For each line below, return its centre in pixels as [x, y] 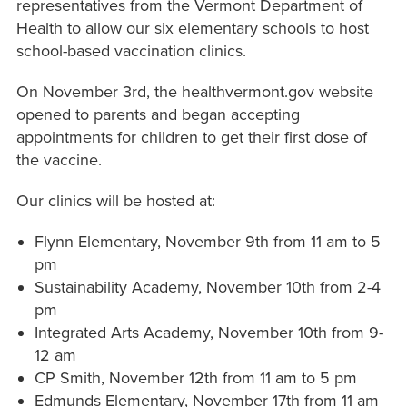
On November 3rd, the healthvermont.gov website [194, 92]
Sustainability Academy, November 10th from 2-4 [207, 288]
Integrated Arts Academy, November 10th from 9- [208, 333]
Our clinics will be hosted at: [118, 201]
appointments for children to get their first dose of [191, 138]
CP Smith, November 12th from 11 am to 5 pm [195, 378]
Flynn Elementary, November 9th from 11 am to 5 [207, 242]
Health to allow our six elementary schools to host [192, 29]
